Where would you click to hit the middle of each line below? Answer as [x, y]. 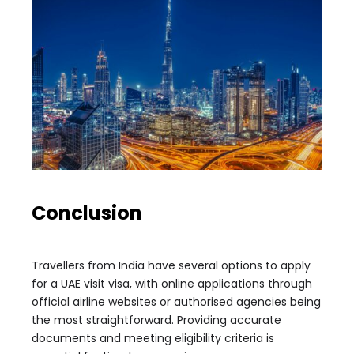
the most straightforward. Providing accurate [156, 320]
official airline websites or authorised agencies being [176, 302]
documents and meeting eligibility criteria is [153, 339]
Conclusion [87, 213]
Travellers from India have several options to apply [171, 266]
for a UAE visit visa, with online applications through [172, 284]
